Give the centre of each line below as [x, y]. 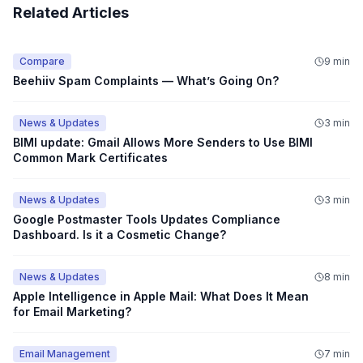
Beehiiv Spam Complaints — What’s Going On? [146, 80]
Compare [42, 61]
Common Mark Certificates [90, 157]
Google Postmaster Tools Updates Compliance [147, 219]
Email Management [65, 353]
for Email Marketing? [72, 311]
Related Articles [71, 12]
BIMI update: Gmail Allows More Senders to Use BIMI [163, 142]
